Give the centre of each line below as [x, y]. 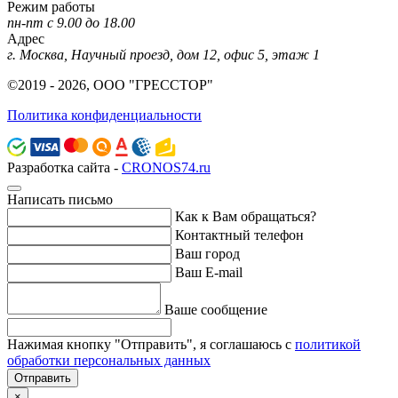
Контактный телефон [239, 235]
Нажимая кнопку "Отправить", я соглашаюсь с [151, 344]
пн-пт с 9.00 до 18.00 [71, 22]
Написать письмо [60, 199]
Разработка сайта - [64, 167]
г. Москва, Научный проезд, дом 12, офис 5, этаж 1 [163, 54]
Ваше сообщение [216, 309]
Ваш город [207, 253]
